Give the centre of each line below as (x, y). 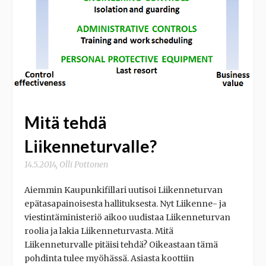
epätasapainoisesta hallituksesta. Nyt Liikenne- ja (125, 204)
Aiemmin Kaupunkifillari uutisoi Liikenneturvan (123, 190)
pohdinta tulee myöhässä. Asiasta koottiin (109, 259)
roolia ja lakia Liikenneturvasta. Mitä (99, 231)
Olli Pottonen (84, 165)
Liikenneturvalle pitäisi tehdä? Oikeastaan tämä (121, 245)
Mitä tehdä (66, 123)
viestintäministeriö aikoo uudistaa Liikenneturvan (127, 218)
